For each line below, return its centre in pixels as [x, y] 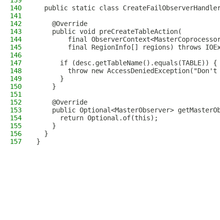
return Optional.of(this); [97, 118]
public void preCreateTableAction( [109, 31]
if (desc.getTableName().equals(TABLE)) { [127, 63]
